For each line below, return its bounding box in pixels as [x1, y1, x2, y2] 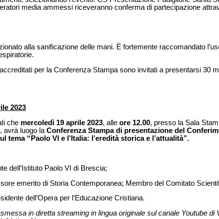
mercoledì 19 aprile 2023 [21, 118, 103, 127]
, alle [103, 118, 119, 127]
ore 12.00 [119, 118, 150, 127]
